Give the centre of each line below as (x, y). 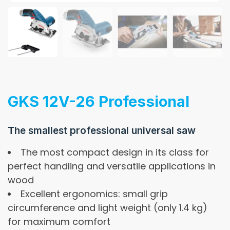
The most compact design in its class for (115, 152)
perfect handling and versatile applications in (112, 166)
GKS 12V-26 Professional (99, 101)
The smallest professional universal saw (102, 130)
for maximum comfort (59, 221)
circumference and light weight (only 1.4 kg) (108, 207)
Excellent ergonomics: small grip (94, 194)
